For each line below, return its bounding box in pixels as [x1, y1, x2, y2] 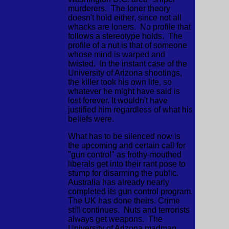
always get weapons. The [67, 215, 163, 223]
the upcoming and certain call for [67, 141, 186, 150]
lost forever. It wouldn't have [67, 96, 168, 105]
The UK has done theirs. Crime [67, 196, 180, 205]
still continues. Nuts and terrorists [67, 205, 190, 214]
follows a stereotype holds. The [67, 32, 182, 40]
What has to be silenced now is [67, 132, 180, 141]
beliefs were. [67, 114, 114, 123]
